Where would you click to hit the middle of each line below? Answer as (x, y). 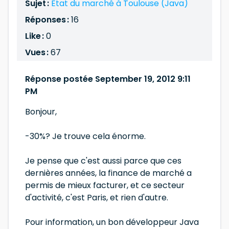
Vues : (38, 52)
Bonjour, (41, 112)
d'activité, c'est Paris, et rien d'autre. (97, 198)
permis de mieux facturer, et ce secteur (105, 185)
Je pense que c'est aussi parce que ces (103, 161)
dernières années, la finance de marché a (108, 173)
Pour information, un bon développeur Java (112, 222)
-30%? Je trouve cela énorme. (85, 136)
